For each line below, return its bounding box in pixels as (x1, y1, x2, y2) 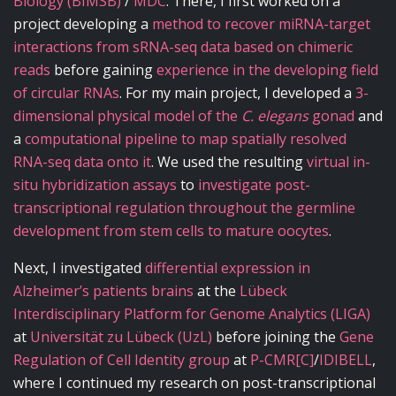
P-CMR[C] (250, 349, 314, 369)
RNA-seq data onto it (13, 151, 151, 171)
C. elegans (241, 105, 308, 126)
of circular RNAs (13, 82, 119, 103)
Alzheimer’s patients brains (13, 280, 194, 301)
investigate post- (198, 174, 310, 194)
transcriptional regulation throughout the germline (13, 197, 355, 217)
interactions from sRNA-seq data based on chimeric (13, 36, 353, 57)
